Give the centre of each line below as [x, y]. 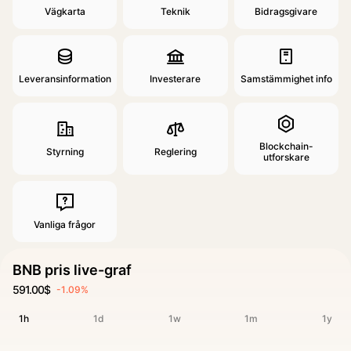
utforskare [286, 157]
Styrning [65, 152]
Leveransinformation [65, 79]
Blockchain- [286, 146]
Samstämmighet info [286, 79]
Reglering [175, 152]
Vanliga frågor [65, 224]
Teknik [175, 11]
